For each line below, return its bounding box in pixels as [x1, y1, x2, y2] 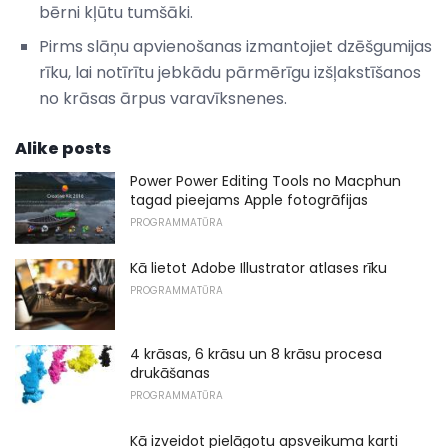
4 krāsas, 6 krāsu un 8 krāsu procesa [130, 344, 382, 365]
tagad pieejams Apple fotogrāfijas [130, 190, 368, 211]
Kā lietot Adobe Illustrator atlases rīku [130, 257, 387, 278]
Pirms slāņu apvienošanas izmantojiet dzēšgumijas [39, 35, 432, 59]
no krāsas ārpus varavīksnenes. [39, 87, 287, 111]
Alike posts [15, 137, 111, 161]
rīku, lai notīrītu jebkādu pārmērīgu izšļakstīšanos [39, 61, 421, 85]
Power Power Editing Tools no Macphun [130, 171, 401, 192]
